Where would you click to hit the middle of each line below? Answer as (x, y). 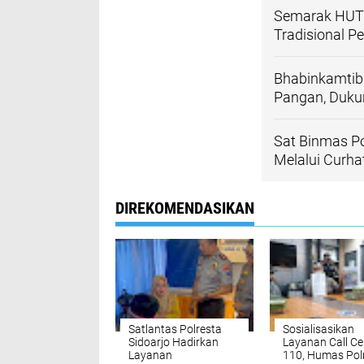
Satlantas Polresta (175, 329)
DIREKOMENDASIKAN (185, 208)
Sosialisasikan (318, 329)
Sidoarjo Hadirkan (173, 342)
